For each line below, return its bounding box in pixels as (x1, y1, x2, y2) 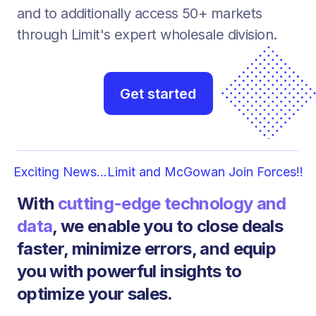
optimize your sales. (17, 284, 173, 304)
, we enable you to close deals (52, 216, 284, 236)
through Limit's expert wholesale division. (17, 26, 277, 43)
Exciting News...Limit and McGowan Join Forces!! (13, 164, 303, 179)
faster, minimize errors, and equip (17, 238, 276, 259)
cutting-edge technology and (57, 193, 286, 214)
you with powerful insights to (17, 261, 242, 281)
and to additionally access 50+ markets (17, 5, 262, 22)
